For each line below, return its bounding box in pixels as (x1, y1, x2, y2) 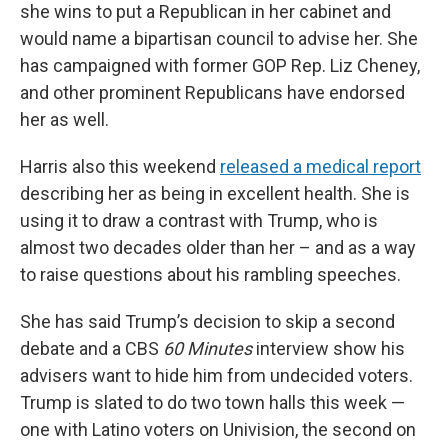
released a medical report (220, 156, 421, 177)
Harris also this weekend (20, 156, 220, 177)
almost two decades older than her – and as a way (20, 237, 416, 258)
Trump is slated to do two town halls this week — (20, 392, 405, 413)
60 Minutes (163, 338, 252, 359)
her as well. (20, 109, 109, 130)
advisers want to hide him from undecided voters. (20, 365, 413, 386)
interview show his (252, 338, 405, 359)
